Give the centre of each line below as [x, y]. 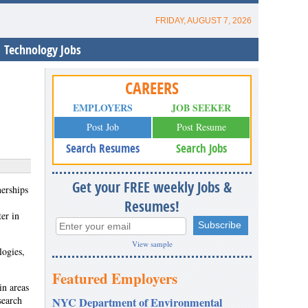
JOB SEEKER [201, 108]
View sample [152, 244]
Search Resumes [103, 148]
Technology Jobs [43, 50]
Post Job [103, 127]
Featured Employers [115, 278]
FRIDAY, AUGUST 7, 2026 [203, 21]
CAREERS [152, 88]
